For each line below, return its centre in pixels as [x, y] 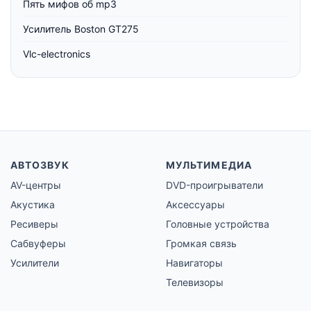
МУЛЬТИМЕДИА [209, 165]
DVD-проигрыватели [215, 185]
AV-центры [36, 185]
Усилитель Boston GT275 [81, 29]
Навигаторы [194, 263]
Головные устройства [218, 224]
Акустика [33, 205]
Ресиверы [34, 224]
